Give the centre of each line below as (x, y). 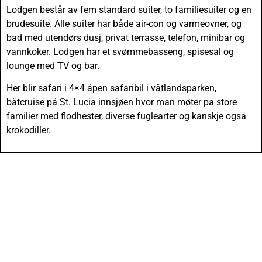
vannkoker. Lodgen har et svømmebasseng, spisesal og (120, 51)
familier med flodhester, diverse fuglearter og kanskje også (126, 116)
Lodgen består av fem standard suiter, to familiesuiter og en (129, 9)
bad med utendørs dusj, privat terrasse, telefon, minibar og (126, 37)
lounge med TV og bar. (53, 65)
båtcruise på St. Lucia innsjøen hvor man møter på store (122, 102)
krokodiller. (29, 130)
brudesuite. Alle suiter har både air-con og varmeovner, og (124, 23)
